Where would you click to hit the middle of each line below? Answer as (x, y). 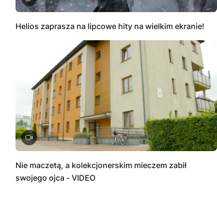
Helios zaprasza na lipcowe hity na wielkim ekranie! (110, 26)
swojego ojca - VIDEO (55, 178)
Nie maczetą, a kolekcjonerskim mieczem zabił (101, 165)
